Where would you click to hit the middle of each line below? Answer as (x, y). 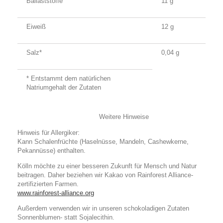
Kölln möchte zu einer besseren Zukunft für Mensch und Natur (107, 166)
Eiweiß (36, 27)
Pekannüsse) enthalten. (52, 151)
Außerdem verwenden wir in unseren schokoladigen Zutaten (103, 208)
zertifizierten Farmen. (48, 184)
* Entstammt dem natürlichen (68, 78)
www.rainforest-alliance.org (56, 193)
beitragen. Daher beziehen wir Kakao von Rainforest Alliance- (105, 175)
